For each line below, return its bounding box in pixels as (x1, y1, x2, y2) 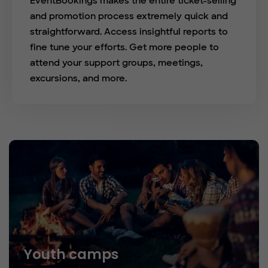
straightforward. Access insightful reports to (30, 26, 228, 38)
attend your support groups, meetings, (30, 57, 203, 69)
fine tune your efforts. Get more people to (30, 41, 219, 54)
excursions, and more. (30, 72, 127, 85)
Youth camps (23, 245, 118, 264)
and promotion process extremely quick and (30, 10, 228, 23)
